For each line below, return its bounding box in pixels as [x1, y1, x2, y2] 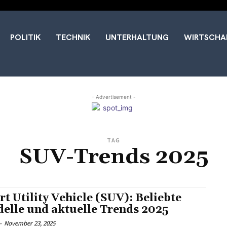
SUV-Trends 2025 [19, 143, 208, 170]
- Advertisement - [91, 93, 136, 100]
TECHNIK [55, 31, 90, 43]
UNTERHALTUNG [105, 31, 169, 43]
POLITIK [10, 31, 41, 43]
